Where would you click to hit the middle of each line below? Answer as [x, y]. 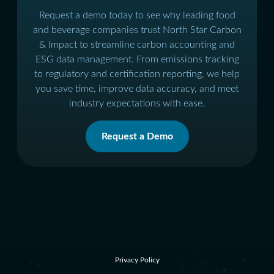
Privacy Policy [137, 260]
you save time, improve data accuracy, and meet [137, 88]
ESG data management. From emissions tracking [137, 59]
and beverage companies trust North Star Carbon [137, 30]
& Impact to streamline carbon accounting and [137, 44]
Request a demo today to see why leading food [137, 15]
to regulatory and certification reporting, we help [137, 74]
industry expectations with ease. [137, 103]
